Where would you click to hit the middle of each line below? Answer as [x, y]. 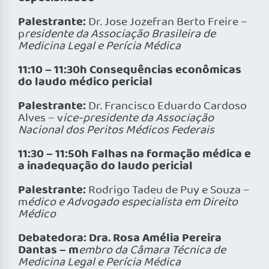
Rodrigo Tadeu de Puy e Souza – [168, 191]
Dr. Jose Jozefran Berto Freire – [167, 23]
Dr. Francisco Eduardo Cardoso [166, 107]
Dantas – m [48, 251]
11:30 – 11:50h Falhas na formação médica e [134, 155]
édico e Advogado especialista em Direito [133, 203]
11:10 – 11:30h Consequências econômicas [130, 71]
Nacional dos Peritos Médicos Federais [116, 131]
